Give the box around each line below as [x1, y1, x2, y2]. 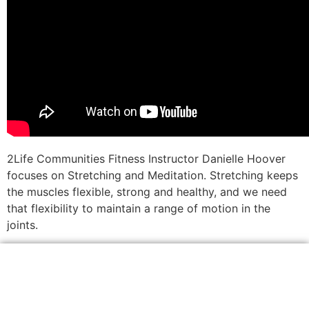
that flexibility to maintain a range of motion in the [7, 201, 270, 216]
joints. [7, 218, 38, 232]
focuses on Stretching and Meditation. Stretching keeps [7, 168, 298, 183]
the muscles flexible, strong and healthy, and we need [7, 185, 287, 199]
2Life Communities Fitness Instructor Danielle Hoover [7, 152, 286, 166]
